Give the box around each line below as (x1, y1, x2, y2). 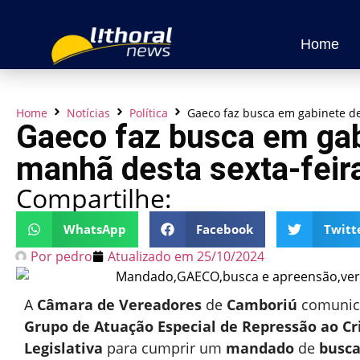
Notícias (67, 104, 110, 121)
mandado (226, 337, 294, 358)
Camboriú (227, 294, 297, 314)
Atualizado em (108, 247, 194, 265)
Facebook (196, 221, 253, 238)
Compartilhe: (16, 180, 172, 215)
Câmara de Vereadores (37, 294, 202, 314)
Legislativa (24, 337, 103, 358)
